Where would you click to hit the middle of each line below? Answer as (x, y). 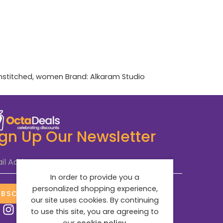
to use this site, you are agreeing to (95, 212)
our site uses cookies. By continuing (95, 200)
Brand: (78, 77)
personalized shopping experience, (95, 189)
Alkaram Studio (117, 77)
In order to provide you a (95, 177)
